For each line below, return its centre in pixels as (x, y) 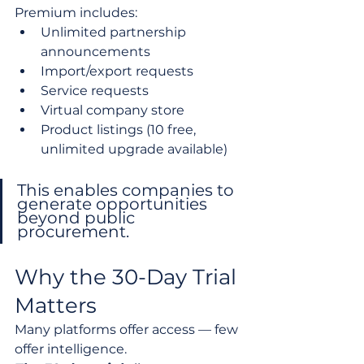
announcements (95, 51)
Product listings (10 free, (120, 129)
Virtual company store (113, 110)
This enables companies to (128, 190)
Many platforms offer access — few (128, 329)
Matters (56, 305)
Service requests (95, 90)
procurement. (73, 231)
